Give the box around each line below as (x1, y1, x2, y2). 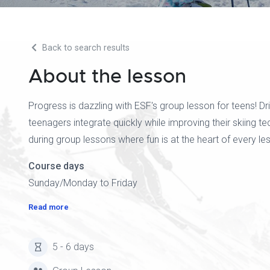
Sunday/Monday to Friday (28, 177, 137, 189)
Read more (28, 202, 69, 212)
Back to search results (39, 43, 130, 53)
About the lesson (28, 64, 186, 89)
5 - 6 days (52, 241, 94, 253)
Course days (28, 160, 84, 172)
